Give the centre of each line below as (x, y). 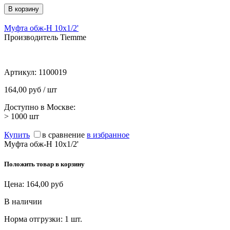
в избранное (108, 135)
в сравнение (63, 135)
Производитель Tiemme (45, 37)
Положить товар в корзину (44, 164)
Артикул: (21, 72)
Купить (17, 135)
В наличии (23, 201)
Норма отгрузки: (34, 219)
